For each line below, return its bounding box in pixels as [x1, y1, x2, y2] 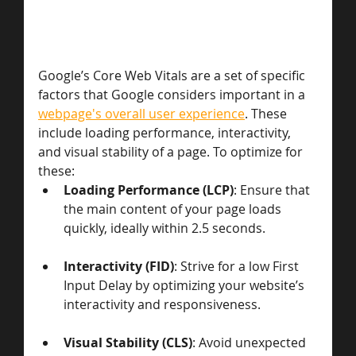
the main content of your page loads [64, 200, 284, 219]
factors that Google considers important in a [38, 86, 308, 104]
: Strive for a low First [174, 257, 302, 276]
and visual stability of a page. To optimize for [38, 143, 306, 161]
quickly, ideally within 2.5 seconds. [64, 219, 265, 238]
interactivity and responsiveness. [64, 296, 261, 314]
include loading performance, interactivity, [38, 124, 294, 142]
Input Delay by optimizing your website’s [64, 277, 308, 295]
